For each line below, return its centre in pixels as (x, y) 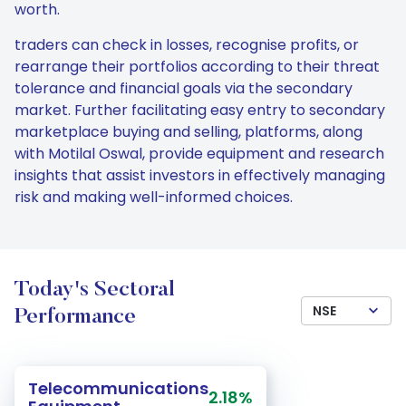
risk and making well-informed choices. (154, 197)
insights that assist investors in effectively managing (200, 175)
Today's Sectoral (95, 290)
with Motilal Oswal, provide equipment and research (199, 154)
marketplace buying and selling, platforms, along (188, 132)
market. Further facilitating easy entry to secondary (200, 110)
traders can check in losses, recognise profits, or (187, 45)
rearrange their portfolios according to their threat (197, 67)
